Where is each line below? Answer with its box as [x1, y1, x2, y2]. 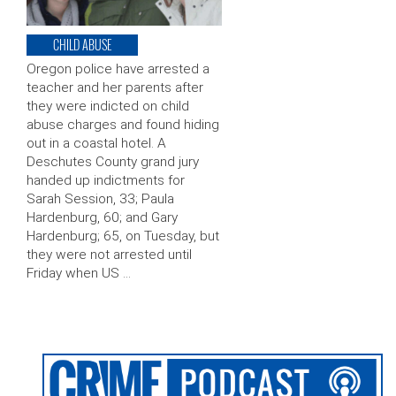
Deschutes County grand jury [27, 154, 199, 171]
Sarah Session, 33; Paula [27, 191, 174, 208]
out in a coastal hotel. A [27, 135, 166, 152]
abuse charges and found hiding [27, 117, 219, 133]
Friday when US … [27, 265, 131, 282]
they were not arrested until [27, 247, 192, 263]
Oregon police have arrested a [27, 61, 209, 78]
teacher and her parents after [27, 80, 203, 96]
